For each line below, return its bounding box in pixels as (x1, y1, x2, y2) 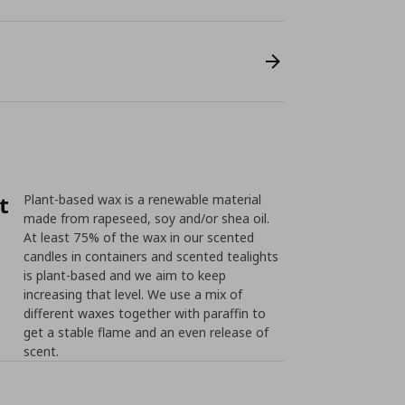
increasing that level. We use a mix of (24, 286, 243, 303)
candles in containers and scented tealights (24, 248, 279, 265)
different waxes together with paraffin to (24, 305, 267, 322)
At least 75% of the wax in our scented (24, 229, 255, 246)
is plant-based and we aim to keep (24, 267, 227, 284)
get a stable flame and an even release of (24, 324, 269, 341)
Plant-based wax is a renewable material (24, 191, 262, 208)
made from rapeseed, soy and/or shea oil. (24, 210, 270, 227)
